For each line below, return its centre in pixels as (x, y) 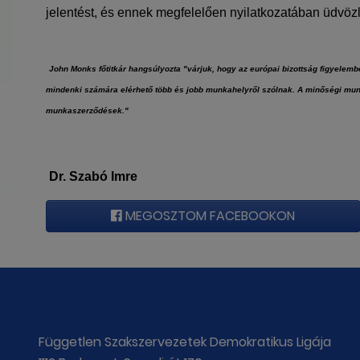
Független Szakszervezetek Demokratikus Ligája (185, 342)
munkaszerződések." (87, 110)
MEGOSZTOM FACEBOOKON (209, 216)
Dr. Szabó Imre (93, 176)
